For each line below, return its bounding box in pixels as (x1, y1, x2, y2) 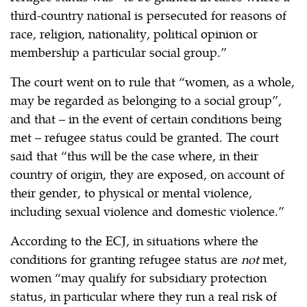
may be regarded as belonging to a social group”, (10, 90, 282, 108)
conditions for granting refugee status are (10, 249, 241, 267)
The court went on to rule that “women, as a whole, (10, 72, 295, 90)
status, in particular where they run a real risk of (10, 286, 277, 304)
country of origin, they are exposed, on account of (10, 164, 284, 182)
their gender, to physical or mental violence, (10, 183, 252, 201)
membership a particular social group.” (10, 42, 227, 60)
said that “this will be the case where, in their (10, 146, 258, 164)
